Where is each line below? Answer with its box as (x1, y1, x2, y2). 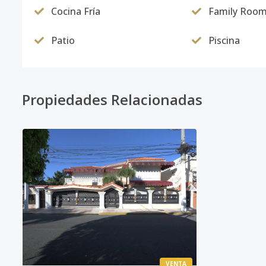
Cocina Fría (51, 5, 100, 18)
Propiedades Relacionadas (22, 90, 202, 109)
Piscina (208, 34, 240, 47)
